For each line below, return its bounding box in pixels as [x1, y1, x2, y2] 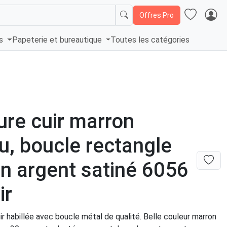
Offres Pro [139, 11, 174, 19]
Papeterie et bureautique [12, 35, 104, 45]
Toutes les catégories [110, 35, 190, 45]
